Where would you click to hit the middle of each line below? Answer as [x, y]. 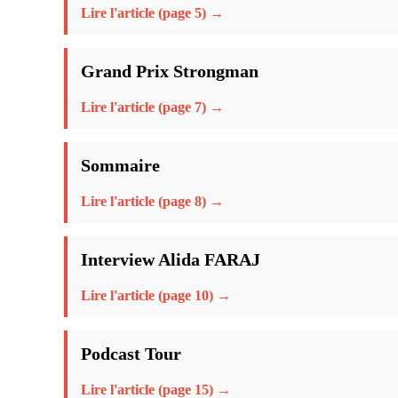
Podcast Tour [131, 353]
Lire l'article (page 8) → [152, 201]
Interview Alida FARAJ [171, 259]
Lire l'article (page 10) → [156, 295]
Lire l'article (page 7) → [152, 107]
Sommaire [120, 165]
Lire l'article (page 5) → [152, 12]
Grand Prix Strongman [170, 71]
